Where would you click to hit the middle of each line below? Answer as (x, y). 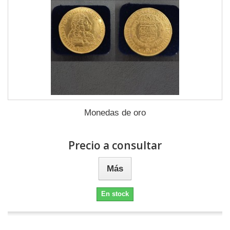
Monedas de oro (115, 112)
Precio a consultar (115, 145)
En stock (115, 194)
